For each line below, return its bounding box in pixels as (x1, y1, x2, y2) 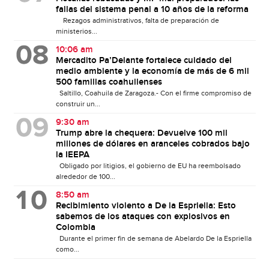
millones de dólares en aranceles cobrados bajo (55, 139, 250, 150)
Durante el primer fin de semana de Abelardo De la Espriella (55, 234, 252, 243)
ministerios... (55, 27, 97, 36)
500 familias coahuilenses (55, 77, 162, 88)
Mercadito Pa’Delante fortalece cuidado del (55, 55, 232, 67)
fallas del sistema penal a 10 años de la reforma (55, 4, 249, 16)
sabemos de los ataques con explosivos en (55, 211, 230, 223)
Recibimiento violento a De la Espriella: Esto (55, 201, 236, 212)
